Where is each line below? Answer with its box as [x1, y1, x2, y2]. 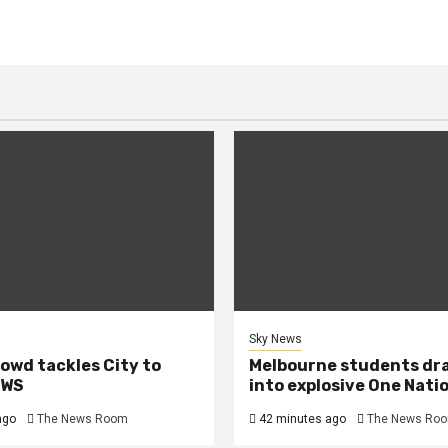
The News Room [37, 412, 128, 427]
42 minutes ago [256, 412, 346, 427]
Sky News [249, 332, 302, 347]
